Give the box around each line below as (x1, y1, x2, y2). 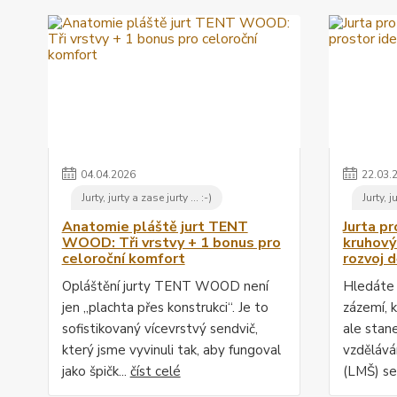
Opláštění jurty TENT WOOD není (61, 277, 269, 296)
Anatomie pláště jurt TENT (61, 217, 248, 237)
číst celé (129, 362, 181, 381)
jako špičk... (61, 362, 130, 381)
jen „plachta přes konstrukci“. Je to (61, 299, 269, 317)
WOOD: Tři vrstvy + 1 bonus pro (61, 233, 281, 253)
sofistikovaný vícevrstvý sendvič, (61, 320, 258, 339)
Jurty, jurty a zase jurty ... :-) (81, 191, 212, 206)
